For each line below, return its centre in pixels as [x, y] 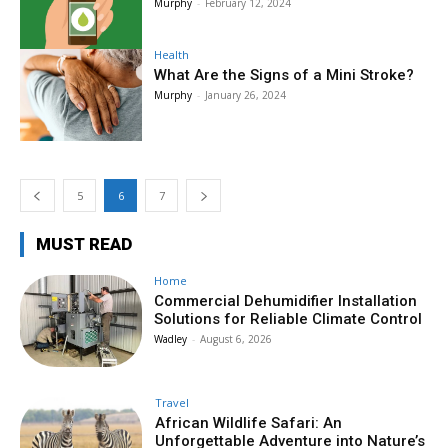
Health [172, 55]
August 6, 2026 [236, 339]
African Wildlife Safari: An [249, 422]
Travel [172, 402]
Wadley [171, 339]
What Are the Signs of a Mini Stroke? [284, 75]
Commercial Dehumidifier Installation [286, 301]
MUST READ [84, 244]
